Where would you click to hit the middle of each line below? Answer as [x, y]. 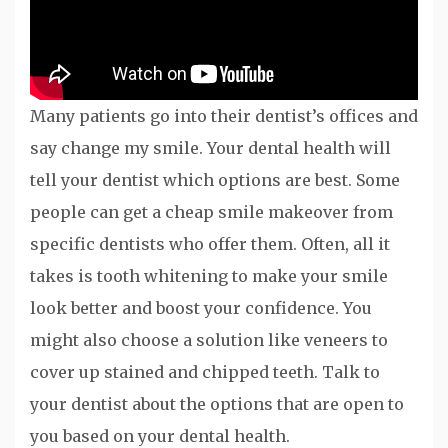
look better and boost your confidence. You [201, 308]
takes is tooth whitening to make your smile [209, 276]
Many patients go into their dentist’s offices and [224, 116]
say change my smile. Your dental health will [210, 148]
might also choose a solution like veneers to [209, 340]
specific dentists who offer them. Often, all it [210, 244]
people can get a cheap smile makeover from [211, 212]
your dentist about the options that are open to [217, 404]
